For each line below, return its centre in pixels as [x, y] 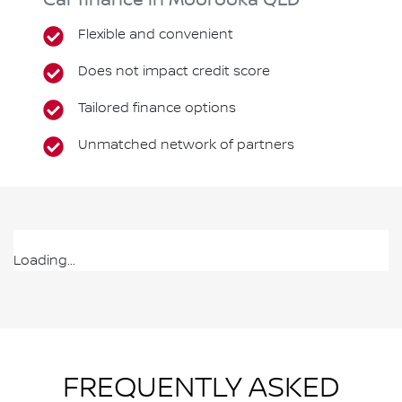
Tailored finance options [157, 109]
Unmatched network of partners [187, 145]
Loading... [44, 261]
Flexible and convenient [156, 35]
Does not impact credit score [175, 72]
